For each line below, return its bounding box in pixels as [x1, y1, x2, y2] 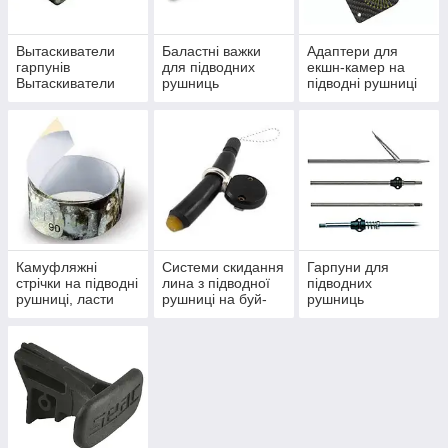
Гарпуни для [307, 259, 390, 276]
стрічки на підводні [16, 275, 138, 292]
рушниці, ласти [16, 291, 114, 308]
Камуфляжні [16, 259, 97, 276]
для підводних [161, 59, 255, 76]
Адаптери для [307, 43, 399, 60]
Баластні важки [161, 43, 261, 60]
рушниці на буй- [161, 291, 267, 308]
